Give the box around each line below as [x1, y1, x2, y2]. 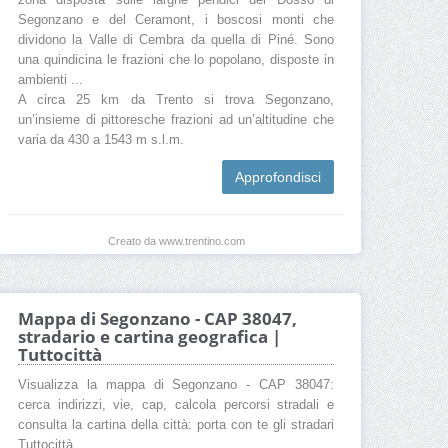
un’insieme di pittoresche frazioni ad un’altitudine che [18, 113, 334, 128]
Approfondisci [235, 169, 321, 186]
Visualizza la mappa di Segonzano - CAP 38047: [18, 378, 334, 393]
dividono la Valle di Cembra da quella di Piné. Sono [18, 33, 334, 48]
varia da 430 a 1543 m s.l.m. [18, 133, 184, 148]
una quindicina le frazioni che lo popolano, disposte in [18, 53, 334, 68]
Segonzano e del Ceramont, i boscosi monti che [18, 13, 334, 28]
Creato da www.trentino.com [107, 235, 245, 248]
